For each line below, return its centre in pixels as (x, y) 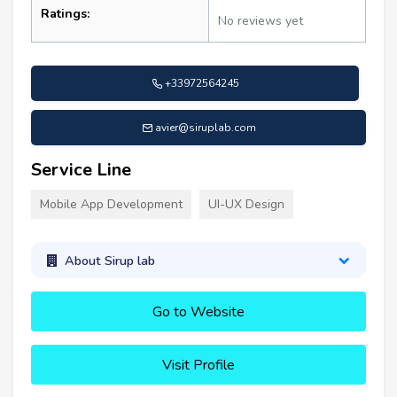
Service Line (81, 170)
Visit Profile (198, 366)
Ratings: (65, 14)
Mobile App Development (111, 205)
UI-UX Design (246, 205)
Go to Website (198, 312)
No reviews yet (261, 21)
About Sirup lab (109, 260)
